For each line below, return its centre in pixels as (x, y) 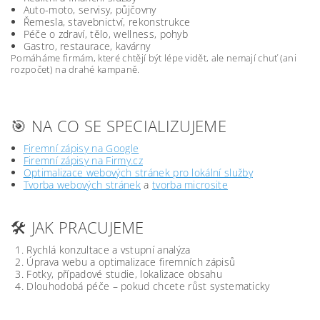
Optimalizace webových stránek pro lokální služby (138, 172)
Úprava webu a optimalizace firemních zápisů (131, 262)
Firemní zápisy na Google (81, 148)
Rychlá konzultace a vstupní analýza (109, 250)
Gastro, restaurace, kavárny (87, 46)
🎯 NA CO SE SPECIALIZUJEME (119, 126)
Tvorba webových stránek (82, 185)
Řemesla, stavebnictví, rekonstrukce (107, 22)
